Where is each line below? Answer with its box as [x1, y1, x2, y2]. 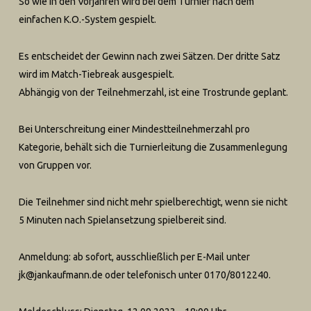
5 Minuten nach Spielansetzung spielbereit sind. [18, 215, 226, 226]
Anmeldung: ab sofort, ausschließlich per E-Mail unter [18, 251, 250, 262]
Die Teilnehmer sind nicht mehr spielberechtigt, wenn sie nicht [18, 196, 287, 208]
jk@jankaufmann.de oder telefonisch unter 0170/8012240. [18, 269, 271, 280]
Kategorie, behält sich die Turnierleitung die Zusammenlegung [18, 142, 287, 153]
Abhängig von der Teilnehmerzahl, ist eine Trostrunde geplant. [18, 87, 288, 98]
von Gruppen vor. [18, 160, 92, 171]
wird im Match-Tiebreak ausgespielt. [18, 69, 174, 80]
